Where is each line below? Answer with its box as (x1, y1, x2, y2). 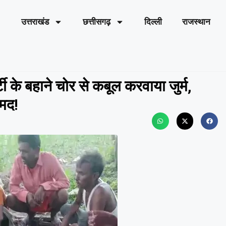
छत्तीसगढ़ (82, 17, 110, 27)
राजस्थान (182, 17, 210, 27)
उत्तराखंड (21, 17, 49, 27)
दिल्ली (144, 17, 162, 27)
